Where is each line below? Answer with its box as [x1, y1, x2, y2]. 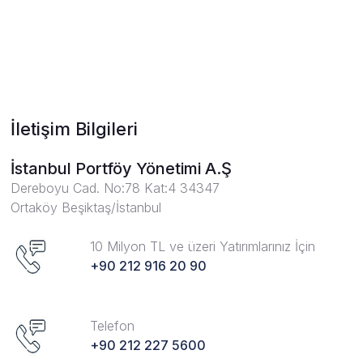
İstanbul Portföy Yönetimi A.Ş [11, 159, 232, 178]
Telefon [90, 318, 135, 334]
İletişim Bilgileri [11, 118, 138, 139]
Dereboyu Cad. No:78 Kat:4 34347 [11, 180, 220, 196]
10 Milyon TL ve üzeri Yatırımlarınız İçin [90, 238, 315, 254]
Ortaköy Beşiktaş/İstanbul [11, 199, 161, 216]
